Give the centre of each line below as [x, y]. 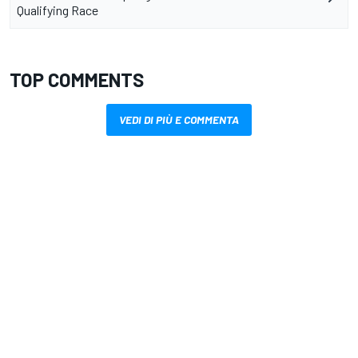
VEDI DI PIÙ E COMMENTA [179, 119]
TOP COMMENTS [77, 79]
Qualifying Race [58, 10]
